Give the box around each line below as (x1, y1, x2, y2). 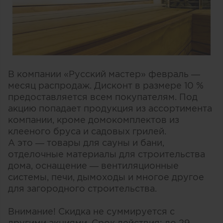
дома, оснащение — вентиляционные (8, 161, 179, 171)
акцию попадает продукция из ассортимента (8, 104, 212, 113)
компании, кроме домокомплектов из (8, 115, 179, 125)
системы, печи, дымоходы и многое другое (8, 172, 204, 182)
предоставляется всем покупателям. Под (8, 92, 198, 102)
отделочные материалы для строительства (8, 149, 205, 159)
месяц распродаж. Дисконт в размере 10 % (8, 81, 204, 91)
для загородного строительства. (8, 184, 157, 194)
